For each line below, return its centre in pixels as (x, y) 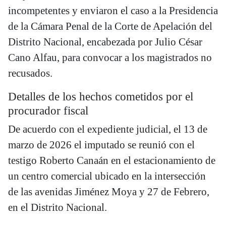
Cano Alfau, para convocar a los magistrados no (110, 58)
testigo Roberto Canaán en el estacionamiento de (112, 161)
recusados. (30, 73)
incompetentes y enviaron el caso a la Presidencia (113, 11)
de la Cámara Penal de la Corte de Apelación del (110, 26)
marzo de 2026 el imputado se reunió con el (101, 145)
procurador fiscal (48, 111)
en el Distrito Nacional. (58, 208)
